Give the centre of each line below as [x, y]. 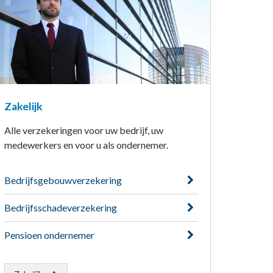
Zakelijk [23, 107]
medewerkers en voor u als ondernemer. [86, 145]
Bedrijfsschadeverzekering [60, 208]
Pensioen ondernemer [49, 235]
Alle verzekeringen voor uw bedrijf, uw [83, 130]
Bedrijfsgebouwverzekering [63, 180]
